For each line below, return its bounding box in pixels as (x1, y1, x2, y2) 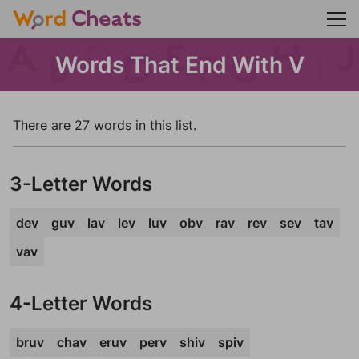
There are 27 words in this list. (13, 117, 196, 133)
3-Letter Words (10, 172, 152, 196)
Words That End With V (54, 51, 305, 79)
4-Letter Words (10, 292, 152, 315)
